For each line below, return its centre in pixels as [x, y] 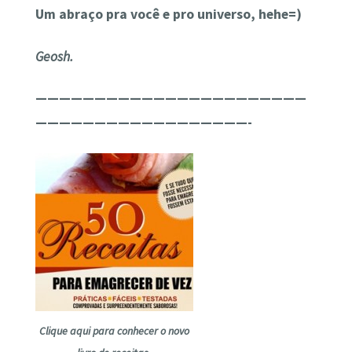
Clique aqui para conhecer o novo [114, 330]
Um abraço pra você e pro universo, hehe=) [168, 15]
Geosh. [54, 56]
